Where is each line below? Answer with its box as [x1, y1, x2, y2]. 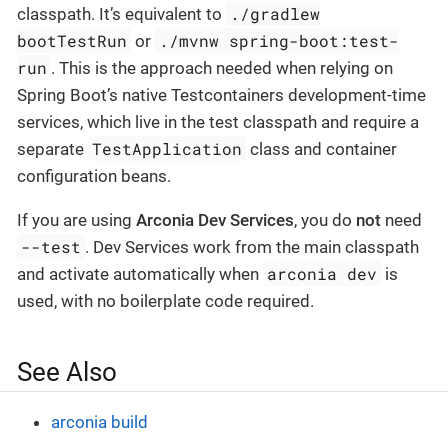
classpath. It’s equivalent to [17, 4, 226, 25]
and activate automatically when [17, 264, 263, 285]
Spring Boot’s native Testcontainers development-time [17, 85, 426, 106]
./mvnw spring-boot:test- [159, 30, 400, 52]
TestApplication [92, 138, 243, 160]
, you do [294, 210, 356, 231]
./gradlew [230, 3, 321, 25]
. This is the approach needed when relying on [51, 58, 394, 79]
